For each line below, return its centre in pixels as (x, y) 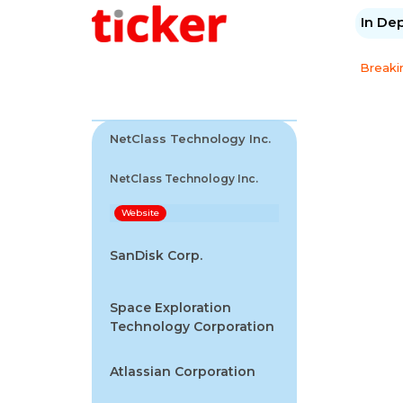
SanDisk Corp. (156, 255)
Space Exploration (170, 307)
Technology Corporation (192, 326)
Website (140, 212)
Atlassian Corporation (183, 371)
